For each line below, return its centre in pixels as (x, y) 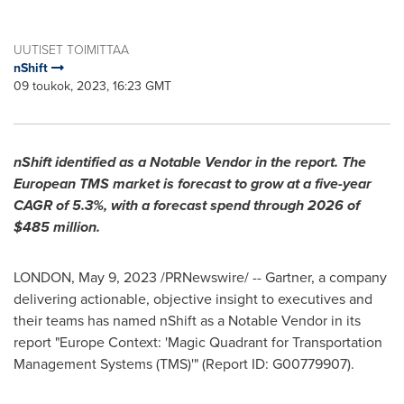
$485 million (55, 227)
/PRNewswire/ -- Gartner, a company (272, 277)
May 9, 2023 (118, 277)
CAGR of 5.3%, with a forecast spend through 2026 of (187, 205)
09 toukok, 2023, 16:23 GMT (92, 86)
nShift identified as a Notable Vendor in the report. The (190, 162)
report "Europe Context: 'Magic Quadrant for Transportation (198, 342)
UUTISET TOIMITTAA (71, 50)
